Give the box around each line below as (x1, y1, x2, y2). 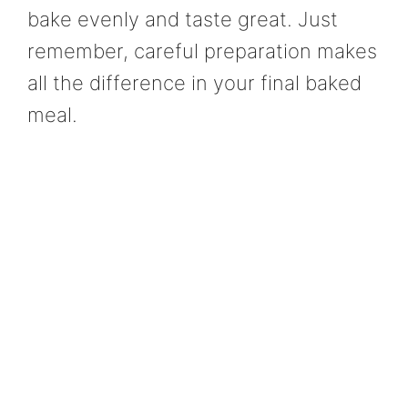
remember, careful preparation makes (27, 38, 377, 63)
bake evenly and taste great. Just (27, 6, 338, 31)
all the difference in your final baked (27, 70, 362, 95)
